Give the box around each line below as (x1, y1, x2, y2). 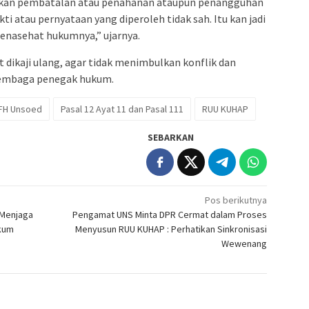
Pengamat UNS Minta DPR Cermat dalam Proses (72, 208, 268, 221)
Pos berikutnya (205, 193, 268, 206)
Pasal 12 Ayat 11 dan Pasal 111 (61, 102, 183, 115)
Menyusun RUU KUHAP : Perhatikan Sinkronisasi (75, 222, 268, 235)
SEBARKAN (148, 130, 195, 143)
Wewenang (221, 237, 268, 250)
